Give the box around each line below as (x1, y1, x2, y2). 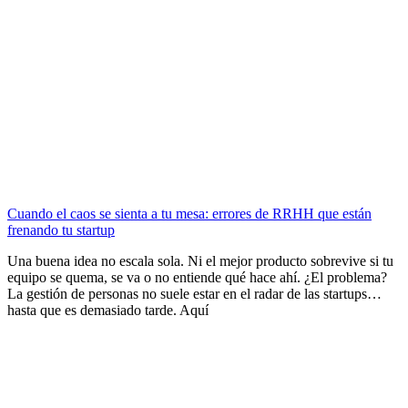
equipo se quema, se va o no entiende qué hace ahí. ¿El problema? (7, 269, 387, 285)
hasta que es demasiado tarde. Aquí (7, 301, 209, 318)
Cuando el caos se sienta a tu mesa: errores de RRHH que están (7, 205, 372, 221)
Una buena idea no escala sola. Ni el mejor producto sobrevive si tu (7, 252, 393, 269)
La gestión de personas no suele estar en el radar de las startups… (7, 285, 382, 301)
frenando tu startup (7, 221, 115, 238)
